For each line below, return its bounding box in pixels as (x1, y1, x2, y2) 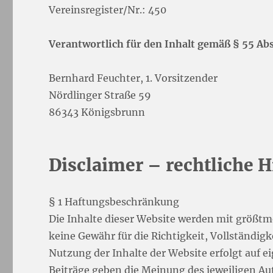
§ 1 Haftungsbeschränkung (49, 195, 180, 208)
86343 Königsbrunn (49, 105, 146, 118)
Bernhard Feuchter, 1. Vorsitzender (49, 71, 218, 84)
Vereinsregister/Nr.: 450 (49, 3, 167, 16)
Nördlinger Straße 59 (49, 88, 152, 101)
